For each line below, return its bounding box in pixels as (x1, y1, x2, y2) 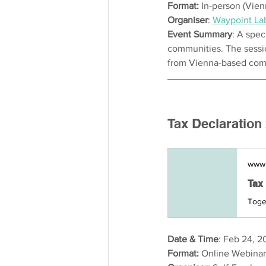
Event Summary (167, 28, 232, 39)
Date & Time (167, 233, 218, 244)
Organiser (167, 14, 208, 25)
